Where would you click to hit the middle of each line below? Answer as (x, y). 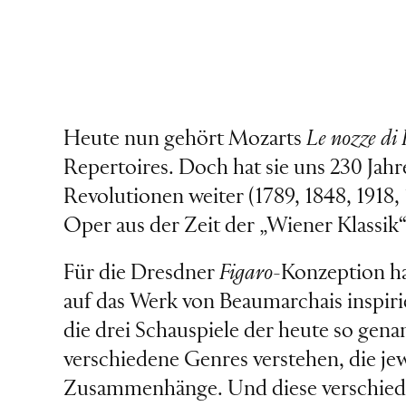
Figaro (246, 274)
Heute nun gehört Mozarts (184, 140)
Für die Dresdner (141, 274)
